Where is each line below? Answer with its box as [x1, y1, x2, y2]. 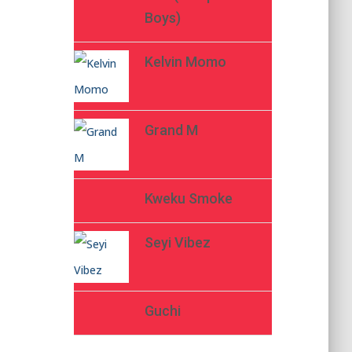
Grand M [144, 122, 198, 138]
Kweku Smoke [144, 190, 233, 207]
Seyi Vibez [144, 234, 211, 251]
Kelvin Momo [144, 53, 226, 70]
